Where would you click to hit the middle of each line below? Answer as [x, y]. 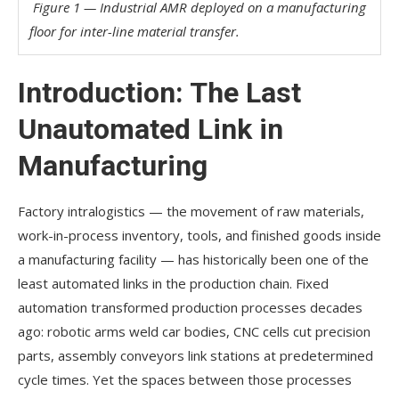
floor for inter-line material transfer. [134, 31]
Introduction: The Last [159, 92]
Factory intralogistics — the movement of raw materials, [191, 211]
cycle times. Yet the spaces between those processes [185, 379]
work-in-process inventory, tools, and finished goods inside [199, 235]
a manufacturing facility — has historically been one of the [193, 259]
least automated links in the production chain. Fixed [173, 283]
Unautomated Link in [151, 129]
